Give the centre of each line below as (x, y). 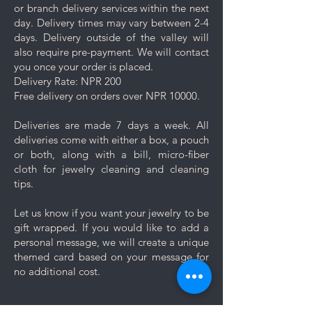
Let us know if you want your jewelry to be (111, 212)
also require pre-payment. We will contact (111, 52)
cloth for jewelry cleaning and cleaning (111, 169)
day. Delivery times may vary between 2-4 (111, 22)
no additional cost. (58, 271)
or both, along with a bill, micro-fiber (111, 154)
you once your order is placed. (85, 66)
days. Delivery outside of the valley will (111, 37)
